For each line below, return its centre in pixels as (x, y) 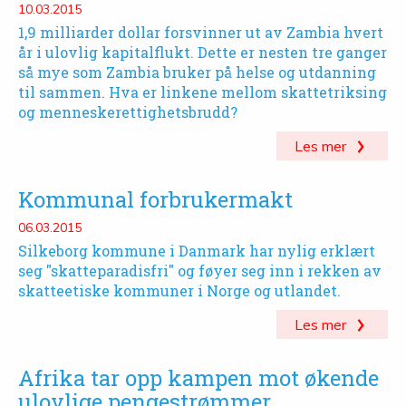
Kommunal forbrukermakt (155, 199)
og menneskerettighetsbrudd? (128, 112)
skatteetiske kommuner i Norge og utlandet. (179, 290)
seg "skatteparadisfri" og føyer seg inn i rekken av (200, 271)
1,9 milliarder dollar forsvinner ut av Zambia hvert (201, 32)
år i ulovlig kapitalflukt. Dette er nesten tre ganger (203, 52)
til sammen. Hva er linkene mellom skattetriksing (203, 92)
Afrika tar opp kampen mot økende (198, 378)
